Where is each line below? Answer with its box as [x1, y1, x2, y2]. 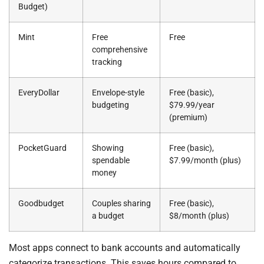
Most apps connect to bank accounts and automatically [9, 242, 240, 253]
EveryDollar [18, 87, 60, 98]
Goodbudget [18, 198, 64, 209]
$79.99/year [169, 100, 214, 110]
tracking [92, 57, 122, 67]
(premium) [169, 112, 207, 123]
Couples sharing [92, 198, 151, 209]
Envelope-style [92, 87, 144, 98]
